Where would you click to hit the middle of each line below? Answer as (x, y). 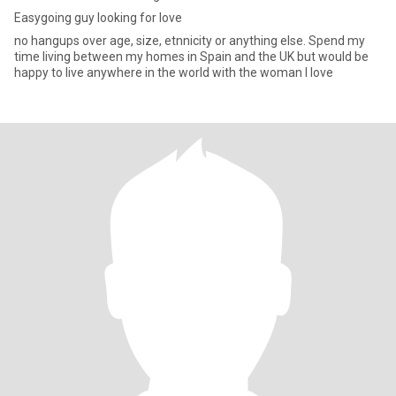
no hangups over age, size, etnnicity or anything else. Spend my (75, 41)
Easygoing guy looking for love (98, 18)
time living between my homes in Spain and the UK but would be (191, 57)
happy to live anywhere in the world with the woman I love (174, 72)
